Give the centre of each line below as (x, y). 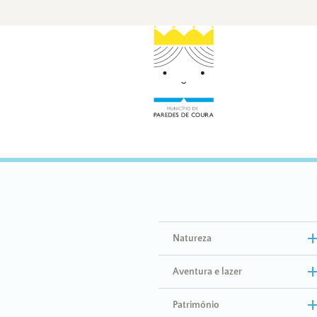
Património (196, 305)
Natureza (192, 238)
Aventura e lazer (207, 272)
